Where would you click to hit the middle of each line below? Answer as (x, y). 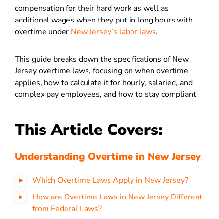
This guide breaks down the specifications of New (102, 59)
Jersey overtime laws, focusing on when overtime (101, 71)
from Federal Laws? (67, 209)
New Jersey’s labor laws (113, 32)
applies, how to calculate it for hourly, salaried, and (104, 83)
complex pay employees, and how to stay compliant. (106, 94)
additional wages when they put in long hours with (104, 20)
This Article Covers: (91, 130)
